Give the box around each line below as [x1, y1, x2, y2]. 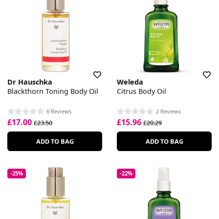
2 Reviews [156, 107, 181, 115]
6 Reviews [46, 107, 71, 115]
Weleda [117, 77, 143, 87]
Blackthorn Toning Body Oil [7, 87, 98, 96]
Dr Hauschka [7, 77, 52, 87]
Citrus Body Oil [117, 87, 166, 96]
